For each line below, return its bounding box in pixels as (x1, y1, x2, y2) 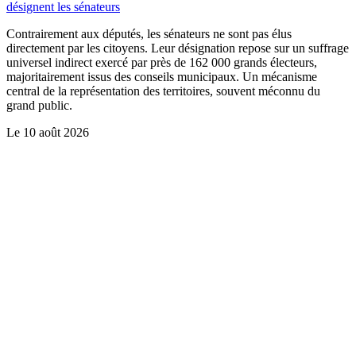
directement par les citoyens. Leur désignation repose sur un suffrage (6, 41, 349, 56)
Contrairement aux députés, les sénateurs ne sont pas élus (6, 27, 292, 41)
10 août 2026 (23, 126, 89, 140)
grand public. (6, 99, 72, 113)
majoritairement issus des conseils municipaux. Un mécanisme (6, 70, 317, 84)
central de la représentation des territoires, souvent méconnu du (6, 84, 320, 99)
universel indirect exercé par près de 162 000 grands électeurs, (6, 56, 317, 70)
